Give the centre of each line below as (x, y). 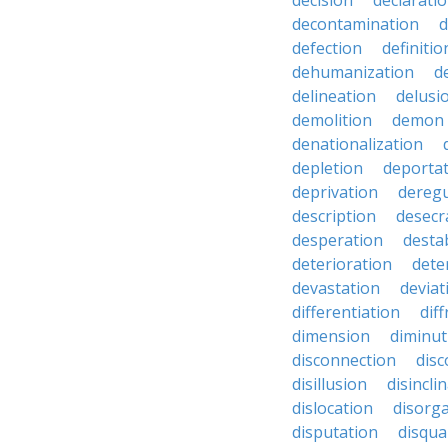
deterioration (342, 264)
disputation (335, 432)
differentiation (346, 312)
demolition (332, 120)
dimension (331, 336)
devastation (336, 288)
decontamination (355, 24)
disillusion (329, 384)
